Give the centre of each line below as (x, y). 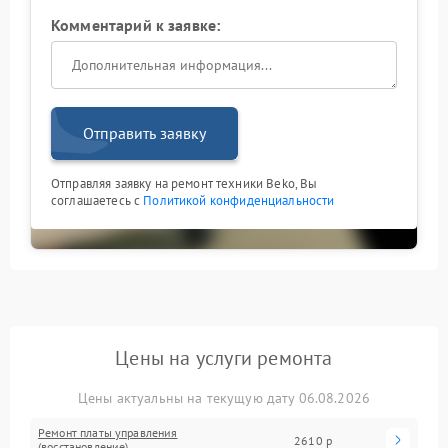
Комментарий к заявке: (136, 25)
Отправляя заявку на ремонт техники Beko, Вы (184, 184)
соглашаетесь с (97, 201)
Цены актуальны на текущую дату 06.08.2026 (224, 398)
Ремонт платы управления (108, 433)
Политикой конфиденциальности (239, 201)
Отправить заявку (144, 133)
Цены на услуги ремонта (224, 358)
